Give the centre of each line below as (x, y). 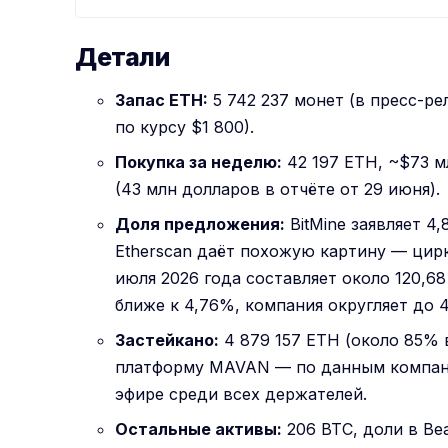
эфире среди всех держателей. (241, 394)
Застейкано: (167, 340)
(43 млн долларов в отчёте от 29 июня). (278, 189)
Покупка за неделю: (199, 162)
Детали (122, 56)
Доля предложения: (200, 224)
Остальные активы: (199, 429)
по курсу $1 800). (185, 127)
